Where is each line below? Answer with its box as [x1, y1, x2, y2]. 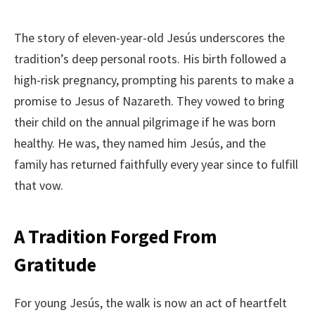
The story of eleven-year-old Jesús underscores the [14, 30, 285, 46]
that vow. [14, 177, 63, 194]
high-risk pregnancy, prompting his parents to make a [14, 72, 294, 89]
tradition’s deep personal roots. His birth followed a [14, 51, 286, 67]
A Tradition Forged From [14, 224, 217, 248]
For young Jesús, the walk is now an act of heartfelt [14, 294, 287, 311]
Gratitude [14, 252, 96, 276]
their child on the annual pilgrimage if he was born [14, 114, 276, 131]
